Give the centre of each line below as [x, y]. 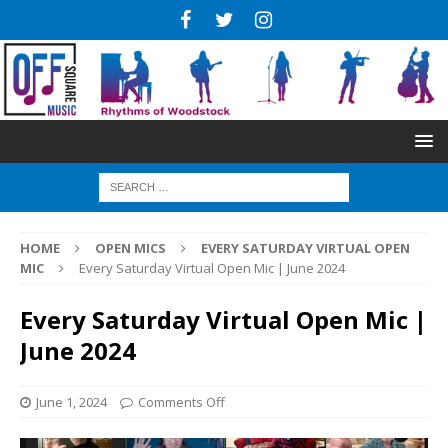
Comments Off [181, 401]
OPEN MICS [130, 247]
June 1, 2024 [71, 401]
